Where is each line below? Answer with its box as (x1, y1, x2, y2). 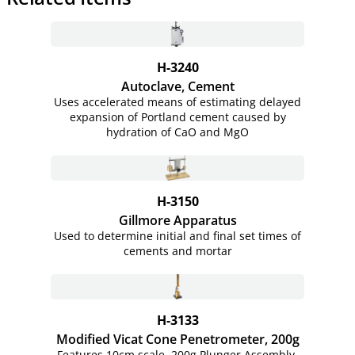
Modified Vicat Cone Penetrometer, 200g (55, 330, 300, 348)
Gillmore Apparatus (118, 212, 237, 229)
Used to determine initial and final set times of (54, 228, 301, 243)
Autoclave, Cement (120, 78, 235, 95)
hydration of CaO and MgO (106, 124, 249, 139)
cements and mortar (123, 243, 232, 258)
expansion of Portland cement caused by (69, 109, 286, 124)
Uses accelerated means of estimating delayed (54, 94, 301, 109)
